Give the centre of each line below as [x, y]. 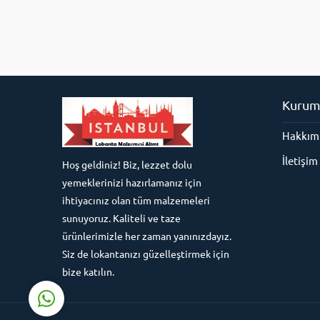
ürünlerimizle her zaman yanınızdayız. [147, 236]
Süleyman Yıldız [117, 146]
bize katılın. [88, 271]
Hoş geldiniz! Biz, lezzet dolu [127, 164]
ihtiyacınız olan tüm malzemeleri [136, 200]
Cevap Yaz [136, 241]
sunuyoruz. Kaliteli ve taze [121, 218]
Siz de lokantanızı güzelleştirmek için [146, 254]
